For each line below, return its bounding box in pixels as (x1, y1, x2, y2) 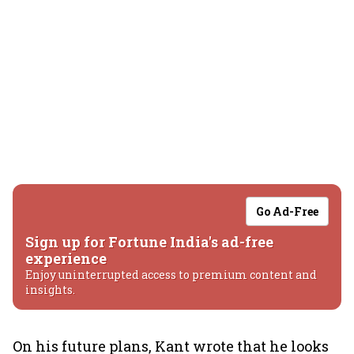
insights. (25, 282, 75, 297)
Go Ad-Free (256, 204, 318, 219)
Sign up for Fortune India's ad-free (25, 232, 273, 251)
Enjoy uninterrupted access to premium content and (25, 267, 317, 282)
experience (25, 249, 107, 268)
